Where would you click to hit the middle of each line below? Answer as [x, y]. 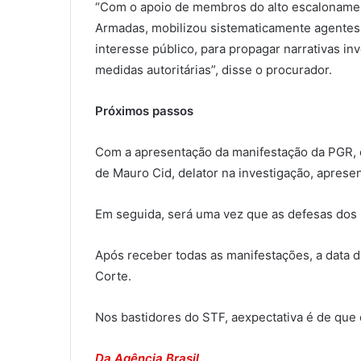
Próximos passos [144, 111]
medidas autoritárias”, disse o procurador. [214, 70]
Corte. [113, 276]
